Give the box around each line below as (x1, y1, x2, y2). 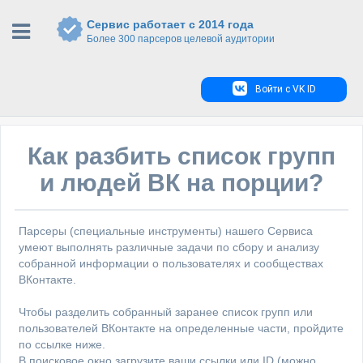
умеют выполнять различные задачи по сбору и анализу (19, 241, 319, 254)
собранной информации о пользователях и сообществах (19, 257, 323, 270)
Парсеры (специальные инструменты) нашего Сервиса (19, 224, 313, 237)
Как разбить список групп (28, 143, 335, 169)
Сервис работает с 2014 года (87, 18, 254, 31)
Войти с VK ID (254, 83, 316, 95)
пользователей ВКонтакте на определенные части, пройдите (19, 322, 344, 335)
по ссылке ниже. (19, 338, 105, 351)
